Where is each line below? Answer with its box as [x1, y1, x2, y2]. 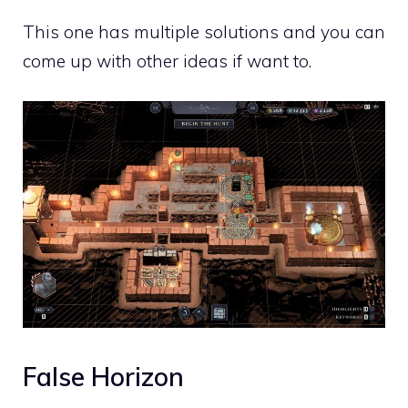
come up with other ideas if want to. [23, 49, 311, 72]
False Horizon [23, 361, 184, 393]
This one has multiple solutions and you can [23, 20, 385, 43]
